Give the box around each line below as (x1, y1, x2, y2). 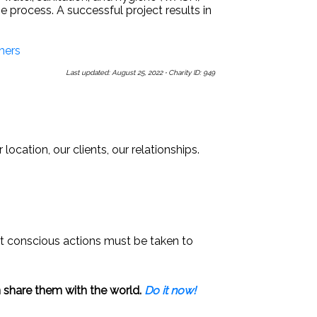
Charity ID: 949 (166, 68, 215, 76)
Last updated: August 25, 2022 (66, 68, 165, 76)
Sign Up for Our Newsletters (69, 87, 215, 101)
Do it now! (144, 284, 196, 298)
